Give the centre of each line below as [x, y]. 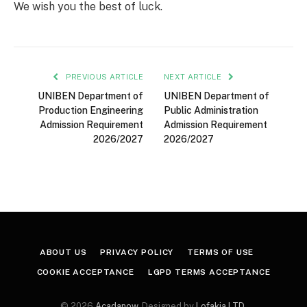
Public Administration [211, 110]
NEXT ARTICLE [194, 76]
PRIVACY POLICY [137, 252]
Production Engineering [91, 110]
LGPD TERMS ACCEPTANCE [209, 272]
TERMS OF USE [221, 252]
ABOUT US [63, 252]
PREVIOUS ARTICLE [103, 76]
